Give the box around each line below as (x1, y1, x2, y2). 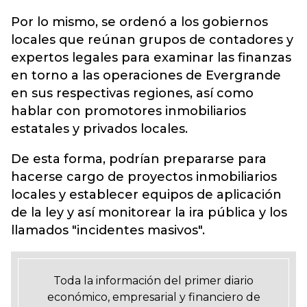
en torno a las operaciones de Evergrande (11, 68, 281, 83)
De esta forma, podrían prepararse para (11, 151, 267, 167)
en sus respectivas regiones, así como (11, 86, 254, 101)
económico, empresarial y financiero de (47, 291, 260, 304)
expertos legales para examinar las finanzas (11, 50, 291, 65)
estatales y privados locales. (11, 121, 188, 136)
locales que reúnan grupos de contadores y (11, 32, 293, 47)
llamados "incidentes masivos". (11, 223, 205, 238)
